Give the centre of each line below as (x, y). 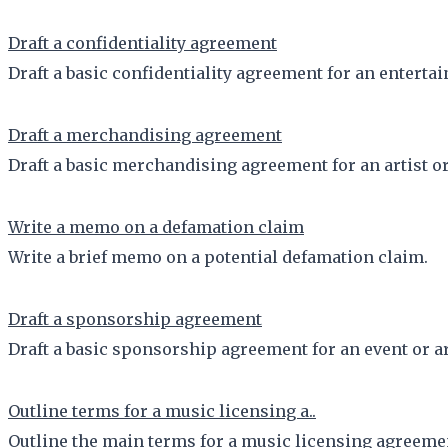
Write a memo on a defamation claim (156, 226)
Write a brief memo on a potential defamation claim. (218, 256)
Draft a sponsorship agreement (135, 318)
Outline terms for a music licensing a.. (162, 410)
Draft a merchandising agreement (145, 134)
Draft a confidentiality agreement (142, 42)
